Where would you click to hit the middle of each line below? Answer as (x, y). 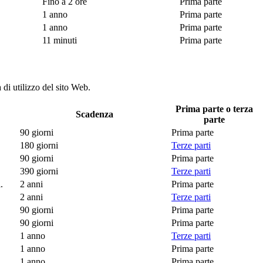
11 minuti (60, 40)
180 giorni (39, 146)
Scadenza (95, 114)
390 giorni (39, 171)
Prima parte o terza (214, 109)
